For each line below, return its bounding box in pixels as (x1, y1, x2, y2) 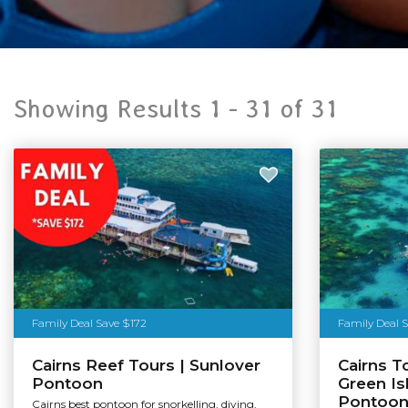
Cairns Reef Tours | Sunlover (32, 356, 260, 375)
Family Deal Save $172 (32, 315, 147, 330)
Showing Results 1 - (14, 94, 245, 123)
